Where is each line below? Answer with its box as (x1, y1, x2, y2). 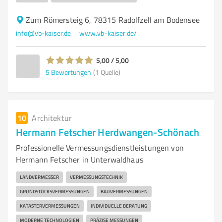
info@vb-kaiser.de (16, 28, 71, 38)
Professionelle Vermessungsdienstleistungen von (16, 142, 184, 153)
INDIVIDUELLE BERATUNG (91, 202, 147, 209)
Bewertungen (51, 67, 91, 77)
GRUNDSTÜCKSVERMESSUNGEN (20, 188, 90, 195)
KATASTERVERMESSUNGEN (20, 202, 80, 209)
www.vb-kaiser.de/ (79, 28, 137, 38)
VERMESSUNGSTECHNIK (70, 173, 123, 180)
